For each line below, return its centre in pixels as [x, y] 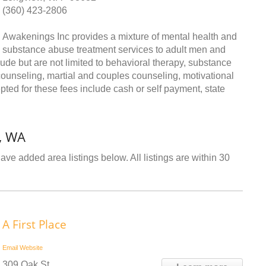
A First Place [34, 224]
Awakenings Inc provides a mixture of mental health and [120, 37]
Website [31, 248]
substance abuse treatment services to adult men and [114, 50]
